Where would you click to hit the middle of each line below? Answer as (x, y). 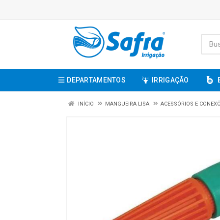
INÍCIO (85, 104)
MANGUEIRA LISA (127, 104)
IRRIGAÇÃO (170, 80)
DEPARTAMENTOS (96, 80)
